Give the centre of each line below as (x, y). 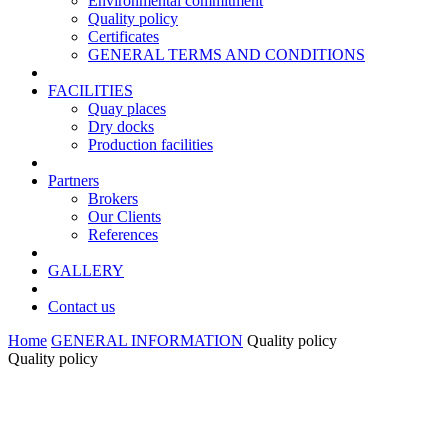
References (123, 234)
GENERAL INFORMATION (147, 340)
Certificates (123, 36)
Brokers (113, 198)
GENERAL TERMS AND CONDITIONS (226, 54)
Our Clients (124, 216)
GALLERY (86, 270)
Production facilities (150, 144)
